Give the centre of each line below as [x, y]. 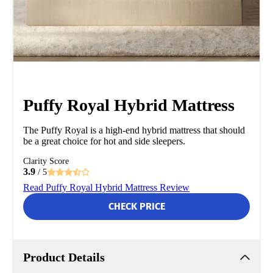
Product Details [64, 257]
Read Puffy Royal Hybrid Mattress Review [106, 187]
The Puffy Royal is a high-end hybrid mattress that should [134, 130]
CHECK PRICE [136, 206]
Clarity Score [46, 161]
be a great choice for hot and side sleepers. [104, 141]
